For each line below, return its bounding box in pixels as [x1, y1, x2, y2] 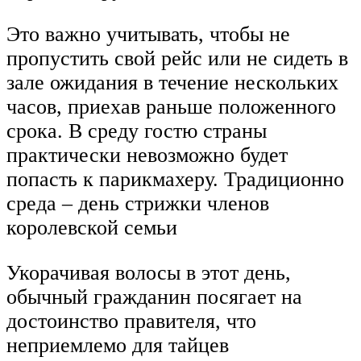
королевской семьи [6, 216, 177, 240]
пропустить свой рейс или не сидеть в [6, 47, 348, 71]
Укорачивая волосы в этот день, [6, 260, 291, 284]
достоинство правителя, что [6, 309, 256, 333]
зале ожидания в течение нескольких [6, 71, 338, 95]
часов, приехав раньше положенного [6, 95, 336, 119]
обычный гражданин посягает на [6, 284, 302, 309]
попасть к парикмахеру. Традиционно [6, 168, 344, 192]
